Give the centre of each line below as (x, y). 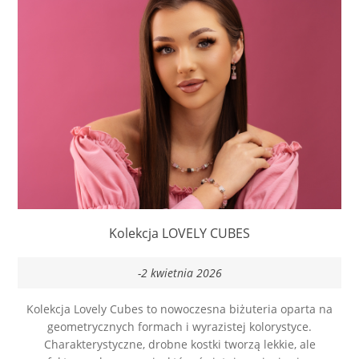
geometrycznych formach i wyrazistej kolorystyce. (179, 329)
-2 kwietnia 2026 (179, 276)
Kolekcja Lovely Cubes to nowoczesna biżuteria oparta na (179, 312)
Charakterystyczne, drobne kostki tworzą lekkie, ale (179, 347)
